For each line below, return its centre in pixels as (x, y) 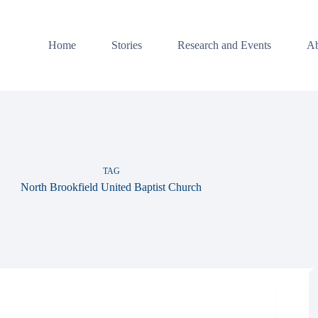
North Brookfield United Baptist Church (111, 187)
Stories (126, 45)
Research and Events (224, 45)
